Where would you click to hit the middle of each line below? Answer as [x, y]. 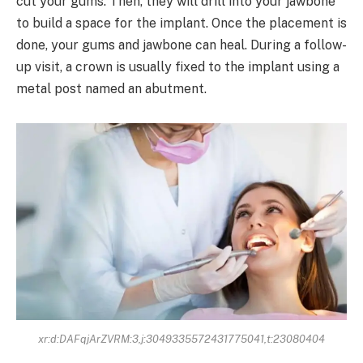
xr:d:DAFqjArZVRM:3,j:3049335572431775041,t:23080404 [181, 338]
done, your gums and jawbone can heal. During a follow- [181, 45]
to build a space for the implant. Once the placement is [181, 23]
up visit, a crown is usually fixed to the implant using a [178, 66]
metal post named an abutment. [111, 88]
